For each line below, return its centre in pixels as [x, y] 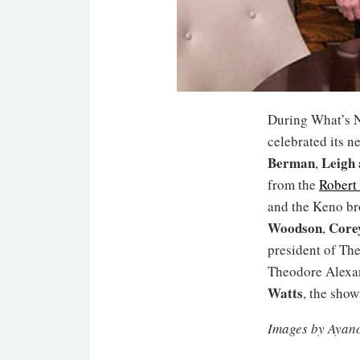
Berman [291, 162]
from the [293, 184]
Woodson [295, 227]
